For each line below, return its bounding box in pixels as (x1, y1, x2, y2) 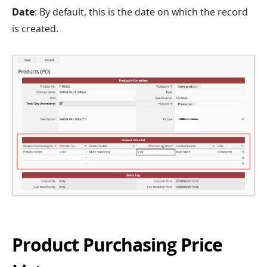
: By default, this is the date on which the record (35, 5, 248, 19)
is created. (12, 22, 58, 36)
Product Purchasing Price (12, 232, 222, 257)
